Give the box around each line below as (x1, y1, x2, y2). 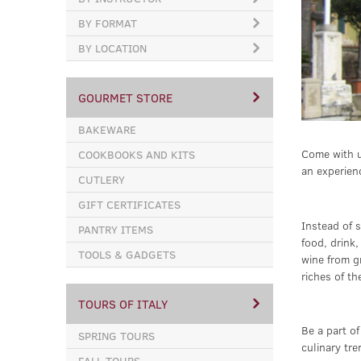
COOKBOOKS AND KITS (78, 147, 195, 162)
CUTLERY (78, 172, 125, 187)
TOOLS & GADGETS (78, 247, 176, 262)
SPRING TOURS (78, 328, 155, 343)
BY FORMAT (78, 15, 137, 31)
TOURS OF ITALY (78, 296, 168, 312)
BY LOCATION (78, 40, 147, 56)
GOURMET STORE (78, 89, 172, 106)
